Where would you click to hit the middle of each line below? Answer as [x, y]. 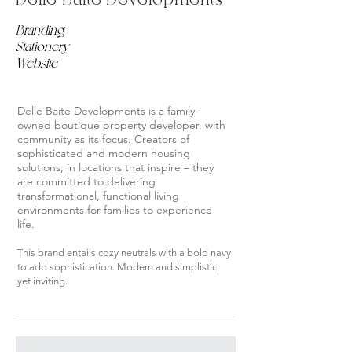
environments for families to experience [115, 210]
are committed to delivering [86, 181]
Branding [40, 29]
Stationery [42, 46]
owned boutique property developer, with [121, 125]
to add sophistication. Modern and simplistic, [118, 267]
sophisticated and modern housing [104, 153]
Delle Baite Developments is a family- [108, 111]
